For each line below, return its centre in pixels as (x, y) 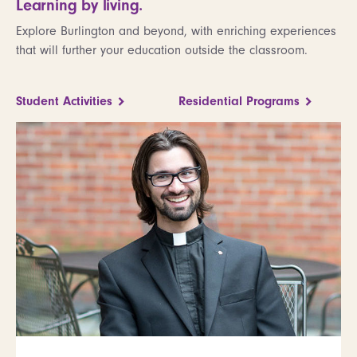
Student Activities (64, 101)
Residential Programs (239, 101)
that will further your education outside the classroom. (162, 50)
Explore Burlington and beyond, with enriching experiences (176, 31)
